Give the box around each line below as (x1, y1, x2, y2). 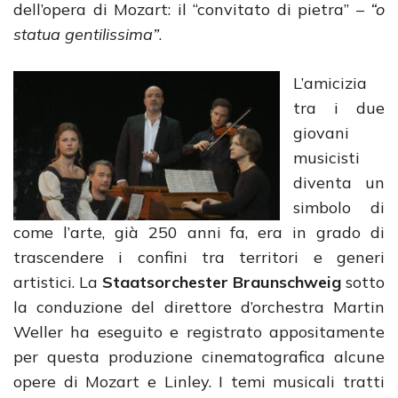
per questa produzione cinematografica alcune (13, 346, 385, 367)
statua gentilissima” (13, 24, 159, 44)
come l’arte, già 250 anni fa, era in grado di (13, 222, 385, 243)
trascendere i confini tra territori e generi (13, 247, 385, 267)
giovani (293, 123, 349, 143)
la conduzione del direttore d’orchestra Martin (13, 297, 385, 317)
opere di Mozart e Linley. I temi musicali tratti (13, 371, 385, 392)
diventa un (293, 172, 385, 193)
